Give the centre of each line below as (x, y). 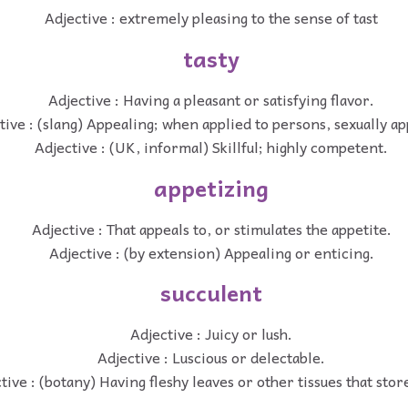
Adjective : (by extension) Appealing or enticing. (211, 252)
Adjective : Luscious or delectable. (211, 357)
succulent (211, 293)
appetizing (211, 187)
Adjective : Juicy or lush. (211, 334)
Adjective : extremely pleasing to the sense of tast (211, 18)
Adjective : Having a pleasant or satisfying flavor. (211, 99)
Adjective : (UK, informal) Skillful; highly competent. (211, 146)
